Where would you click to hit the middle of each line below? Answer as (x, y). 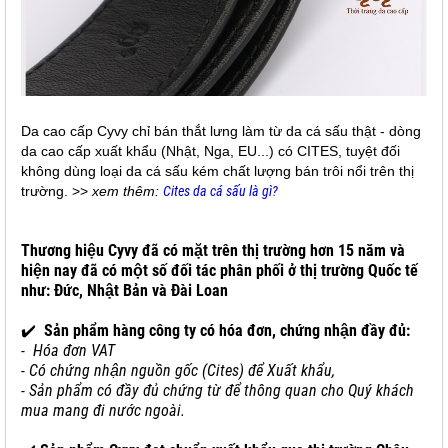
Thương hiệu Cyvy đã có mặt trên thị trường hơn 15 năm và (213, 250)
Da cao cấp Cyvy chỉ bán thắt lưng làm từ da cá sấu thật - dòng (221, 131)
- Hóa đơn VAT (68, 350)
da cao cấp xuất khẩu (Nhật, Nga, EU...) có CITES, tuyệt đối (210, 151)
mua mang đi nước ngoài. (103, 410)
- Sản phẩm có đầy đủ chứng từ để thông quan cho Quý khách (217, 390)
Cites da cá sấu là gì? (220, 191)
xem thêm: (127, 191)
